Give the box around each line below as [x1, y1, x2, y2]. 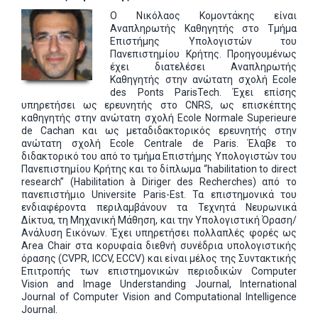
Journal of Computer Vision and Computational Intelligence [21, 291, 297, 302]
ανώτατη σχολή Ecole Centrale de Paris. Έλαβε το [21, 138, 297, 149]
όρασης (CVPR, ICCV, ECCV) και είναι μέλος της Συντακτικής [21, 253, 297, 264]
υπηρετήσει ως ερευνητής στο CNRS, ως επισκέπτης [21, 99, 297, 111]
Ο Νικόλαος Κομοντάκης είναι [110, 10, 297, 21]
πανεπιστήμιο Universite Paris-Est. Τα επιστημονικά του [21, 189, 297, 200]
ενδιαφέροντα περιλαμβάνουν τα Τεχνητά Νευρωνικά [21, 202, 297, 213]
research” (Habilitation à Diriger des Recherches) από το [21, 176, 297, 187]
